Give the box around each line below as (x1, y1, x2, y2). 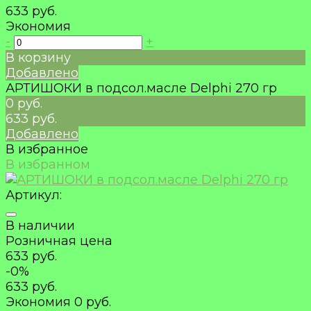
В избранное (6, 142, 88, 158)
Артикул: (6, 187, 62, 203)
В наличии (6, 218, 75, 234)
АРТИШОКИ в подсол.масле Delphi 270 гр (6, 81, 277, 96)
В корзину (6, 50, 71, 66)
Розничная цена (6, 233, 112, 249)
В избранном (6, 157, 90, 173)
